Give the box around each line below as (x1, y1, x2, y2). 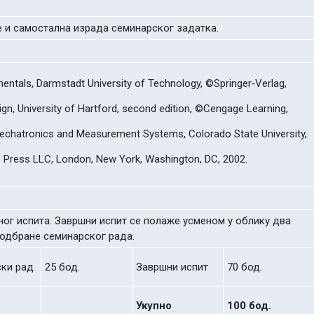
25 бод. (45, 261, 80, 273)
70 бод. (227, 261, 262, 273)
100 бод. (227, 299, 271, 312)
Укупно (136, 299, 172, 312)
